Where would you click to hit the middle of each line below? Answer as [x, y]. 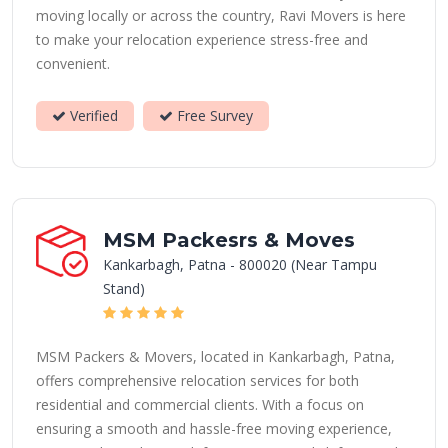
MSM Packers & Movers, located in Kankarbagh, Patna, [215, 356]
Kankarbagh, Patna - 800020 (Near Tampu [240, 264]
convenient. [73, 63]
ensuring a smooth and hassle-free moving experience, [214, 428]
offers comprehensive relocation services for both [197, 380]
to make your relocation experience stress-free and [202, 39]
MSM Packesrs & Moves [229, 240]
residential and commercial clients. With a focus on [200, 404]
